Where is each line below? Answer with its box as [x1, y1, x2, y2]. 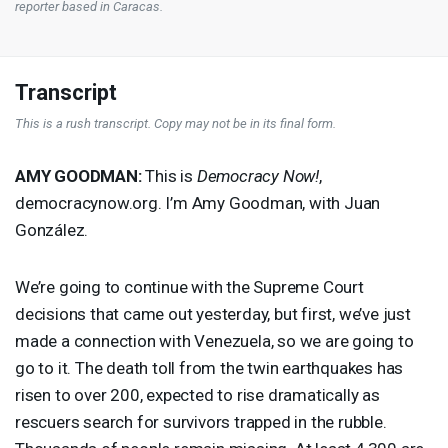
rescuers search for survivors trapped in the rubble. [15, 411, 387, 432]
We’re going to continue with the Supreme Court [15, 276, 364, 297]
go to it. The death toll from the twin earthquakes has [15, 357, 404, 378]
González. [15, 219, 89, 240]
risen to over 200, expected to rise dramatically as [15, 384, 380, 405]
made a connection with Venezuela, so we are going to [15, 330, 414, 351]
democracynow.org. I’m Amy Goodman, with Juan [15, 192, 381, 213]
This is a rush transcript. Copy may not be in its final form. [15, 115, 336, 131]
